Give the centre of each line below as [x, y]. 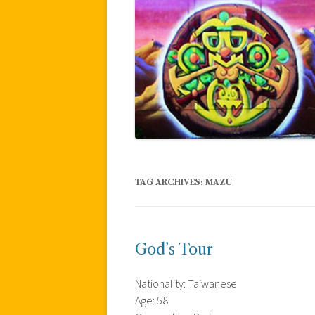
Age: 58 [152, 301]
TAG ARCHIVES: [170, 182]
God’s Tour [174, 249]
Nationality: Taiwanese [186, 284]
